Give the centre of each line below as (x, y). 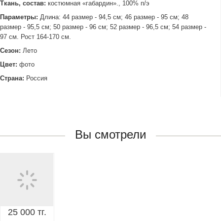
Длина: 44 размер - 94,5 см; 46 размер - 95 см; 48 (113, 17)
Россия (37, 78)
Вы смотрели (110, 134)
